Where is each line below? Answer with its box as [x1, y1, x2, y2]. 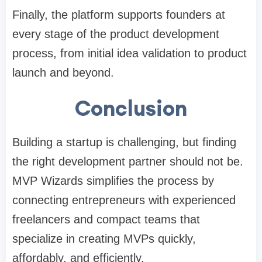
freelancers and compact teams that [12, 213, 200, 226]
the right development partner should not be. [12, 155, 243, 168]
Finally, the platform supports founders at [12, 8, 225, 22]
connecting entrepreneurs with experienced [12, 194, 236, 207]
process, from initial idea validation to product [12, 47, 247, 60]
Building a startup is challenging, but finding [12, 136, 236, 149]
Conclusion [75, 95, 187, 122]
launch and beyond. [12, 66, 114, 80]
